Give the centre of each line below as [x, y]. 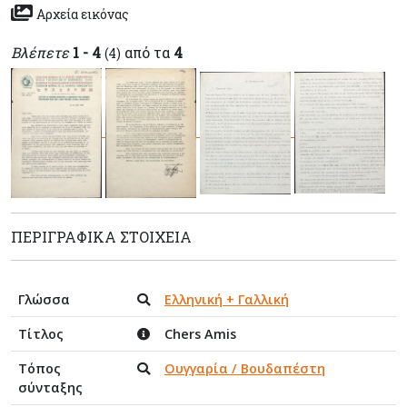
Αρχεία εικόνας [83, 14]
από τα [147, 52]
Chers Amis [200, 333]
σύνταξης [50, 387]
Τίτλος [41, 333]
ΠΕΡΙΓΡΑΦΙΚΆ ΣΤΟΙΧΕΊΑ [101, 236]
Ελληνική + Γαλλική [227, 299]
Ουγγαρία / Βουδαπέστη [245, 368]
